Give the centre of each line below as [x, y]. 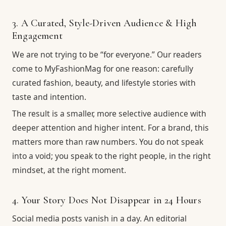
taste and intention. [49, 97]
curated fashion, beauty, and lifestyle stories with [104, 82]
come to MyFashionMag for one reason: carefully [103, 68]
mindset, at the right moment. [69, 170]
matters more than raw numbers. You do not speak [108, 142]
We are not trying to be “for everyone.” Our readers [107, 54]
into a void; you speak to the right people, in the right [111, 156]
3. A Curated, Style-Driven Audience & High [105, 23]
